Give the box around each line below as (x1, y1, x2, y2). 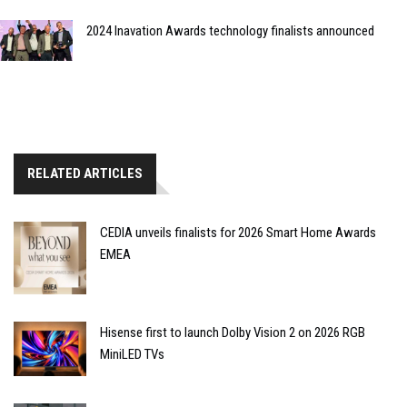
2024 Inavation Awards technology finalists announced (86, 23, 374, 40)
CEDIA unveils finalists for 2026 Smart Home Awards (100, 224, 376, 242)
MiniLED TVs (100, 345, 164, 362)
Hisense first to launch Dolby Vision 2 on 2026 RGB (100, 323, 365, 341)
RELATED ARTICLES (27, 165, 143, 183)
